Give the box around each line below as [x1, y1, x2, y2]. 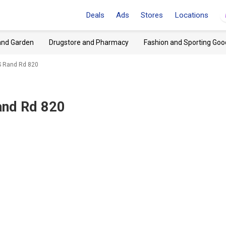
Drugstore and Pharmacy [49, 38, 129, 46]
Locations [175, 11, 208, 20]
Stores [141, 11, 163, 20]
